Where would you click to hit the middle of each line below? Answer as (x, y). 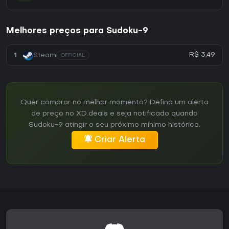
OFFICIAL (73, 56)
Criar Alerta (120, 140)
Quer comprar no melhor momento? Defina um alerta (114, 103)
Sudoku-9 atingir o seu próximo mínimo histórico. (114, 125)
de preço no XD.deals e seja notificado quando (114, 114)
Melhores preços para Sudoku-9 (77, 31)
